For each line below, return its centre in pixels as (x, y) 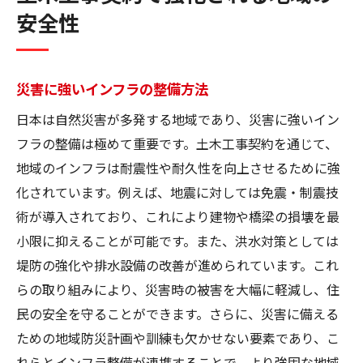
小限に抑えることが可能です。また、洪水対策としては (177, 240)
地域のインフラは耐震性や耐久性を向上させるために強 (178, 167)
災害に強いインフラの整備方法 (112, 88)
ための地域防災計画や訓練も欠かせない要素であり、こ (178, 337)
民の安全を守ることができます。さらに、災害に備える (177, 313)
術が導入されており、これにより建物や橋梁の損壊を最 (178, 216)
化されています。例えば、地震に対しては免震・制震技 (177, 192)
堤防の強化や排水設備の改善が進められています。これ (177, 265)
